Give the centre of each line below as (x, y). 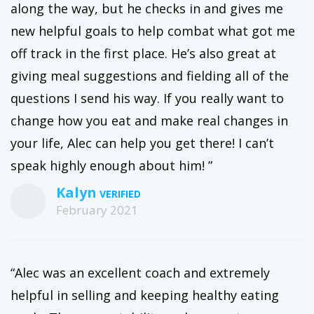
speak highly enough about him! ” (111, 165)
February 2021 (97, 210)
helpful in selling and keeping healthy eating (145, 295)
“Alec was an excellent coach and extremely (140, 273)
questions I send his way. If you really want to (147, 98)
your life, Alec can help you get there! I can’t (142, 143)
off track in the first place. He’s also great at (143, 53)
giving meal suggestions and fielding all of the (150, 76)
